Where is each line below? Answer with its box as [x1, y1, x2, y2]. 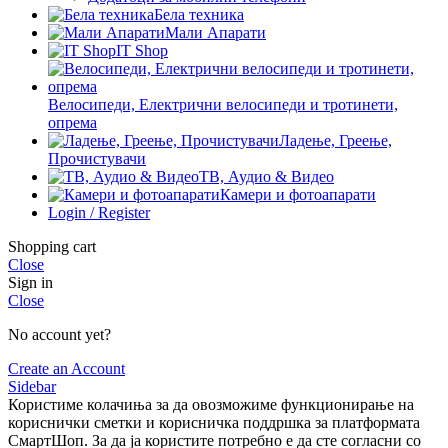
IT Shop [116, 42, 168, 60]
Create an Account [8, 360, 125, 378]
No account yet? [8, 326, 111, 344]
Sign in [8, 274, 53, 292]
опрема [48, 114, 97, 132]
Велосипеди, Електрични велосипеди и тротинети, [48, 96, 398, 114]
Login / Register [48, 204, 150, 222]
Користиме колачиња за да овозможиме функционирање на [8, 396, 414, 414]
